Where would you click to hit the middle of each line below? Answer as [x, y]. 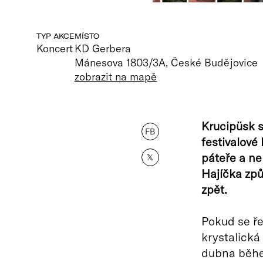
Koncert [55, 48]
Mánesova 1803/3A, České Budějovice [166, 62]
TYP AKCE [55, 36]
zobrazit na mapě [116, 76]
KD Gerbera [103, 48]
